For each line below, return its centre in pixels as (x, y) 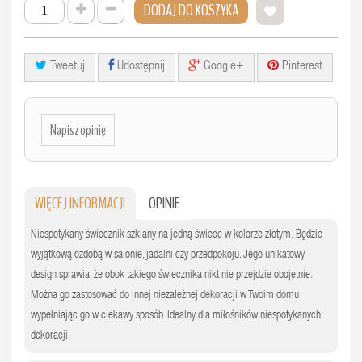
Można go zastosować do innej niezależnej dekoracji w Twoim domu (164, 295)
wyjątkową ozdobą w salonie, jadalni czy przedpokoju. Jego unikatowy (167, 255)
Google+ (222, 67)
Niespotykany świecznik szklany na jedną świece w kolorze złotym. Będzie (176, 235)
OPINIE (164, 203)
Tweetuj (66, 67)
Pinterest (301, 67)
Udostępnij (139, 67)
